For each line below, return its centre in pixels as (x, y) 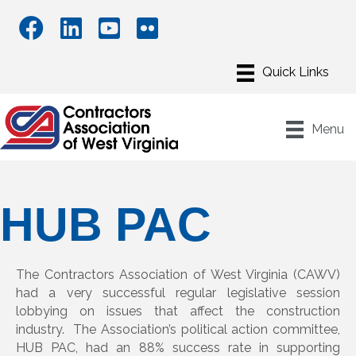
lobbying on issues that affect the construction (178, 311)
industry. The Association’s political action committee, (178, 330)
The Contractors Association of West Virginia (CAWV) (178, 275)
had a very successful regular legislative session (178, 293)
